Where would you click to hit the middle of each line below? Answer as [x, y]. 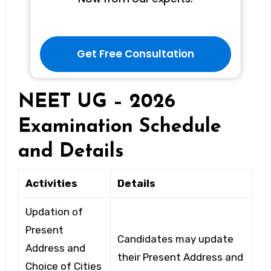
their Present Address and [180, 257]
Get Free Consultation [135, 54]
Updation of [54, 211]
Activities [51, 183]
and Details [70, 152]
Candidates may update [175, 239]
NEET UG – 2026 [96, 103]
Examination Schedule [119, 127]
